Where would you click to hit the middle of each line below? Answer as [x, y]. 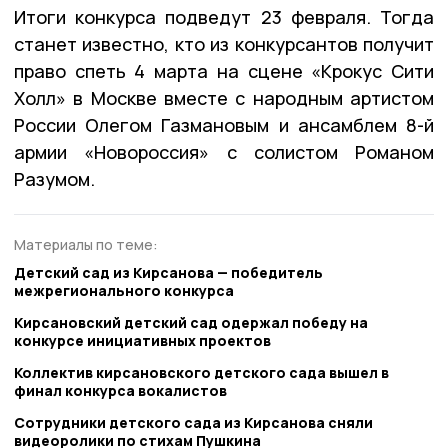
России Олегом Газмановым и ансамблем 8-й [224, 124]
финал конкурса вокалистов [120, 391]
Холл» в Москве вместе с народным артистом [224, 97]
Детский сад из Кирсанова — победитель [168, 273]
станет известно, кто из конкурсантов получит [224, 43]
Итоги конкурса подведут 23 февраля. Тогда [224, 16]
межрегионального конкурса [124, 291]
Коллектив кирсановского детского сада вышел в [201, 373]
